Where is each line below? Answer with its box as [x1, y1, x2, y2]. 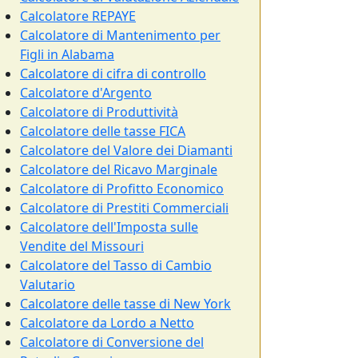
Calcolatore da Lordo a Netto [20, 314, 194, 332]
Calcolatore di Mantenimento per [20, 26, 221, 44]
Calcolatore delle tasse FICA [20, 122, 185, 140]
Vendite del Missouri [20, 237, 144, 255]
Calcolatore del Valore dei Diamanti [20, 141, 233, 159]
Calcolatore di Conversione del [20, 333, 204, 351]
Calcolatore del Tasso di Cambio [20, 257, 212, 274]
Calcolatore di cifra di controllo [20, 65, 206, 82]
